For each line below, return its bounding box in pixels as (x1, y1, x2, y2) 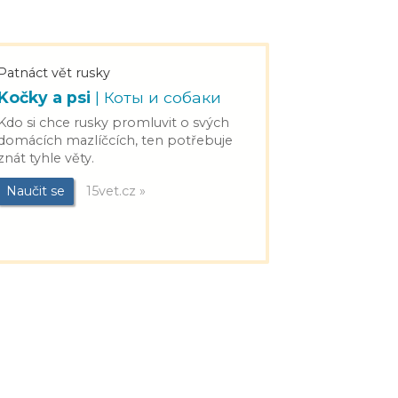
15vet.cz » (83, 183, 146, 199)
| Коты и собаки (95, 88, 221, 107)
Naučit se (6, 183, 65, 199)
